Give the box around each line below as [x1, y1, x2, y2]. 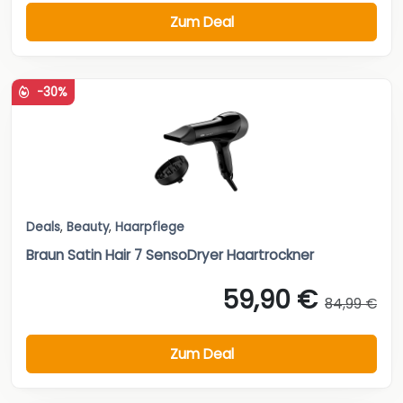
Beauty [67, 219, 109, 237]
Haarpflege [115, 219, 184, 237]
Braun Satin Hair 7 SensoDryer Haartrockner [26, 246, 314, 265]
